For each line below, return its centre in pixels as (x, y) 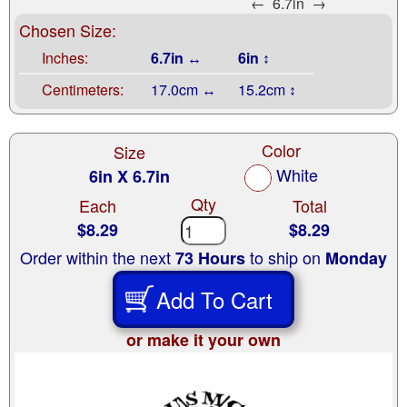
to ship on (285, 257)
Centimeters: (83, 90)
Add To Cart (214, 299)
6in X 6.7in (129, 177)
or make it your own (203, 339)
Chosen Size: (68, 30)
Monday (356, 258)
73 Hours (210, 258)
